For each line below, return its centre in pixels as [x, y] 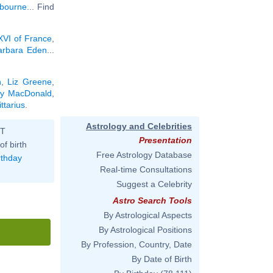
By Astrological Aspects [148, 215]
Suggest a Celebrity [154, 184]
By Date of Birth [162, 259]
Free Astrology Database [144, 155]
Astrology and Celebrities [139, 126]
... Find [41, 6]
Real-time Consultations [146, 169]
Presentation [165, 140]
